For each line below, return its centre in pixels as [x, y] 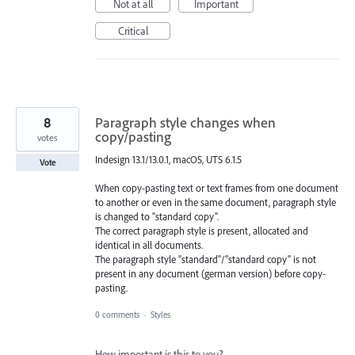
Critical [133, 31]
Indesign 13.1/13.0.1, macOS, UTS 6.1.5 [168, 160]
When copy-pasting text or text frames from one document [217, 188]
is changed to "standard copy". [157, 217]
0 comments [117, 315]
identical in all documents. [149, 245]
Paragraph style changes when [185, 123]
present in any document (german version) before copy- [210, 274]
